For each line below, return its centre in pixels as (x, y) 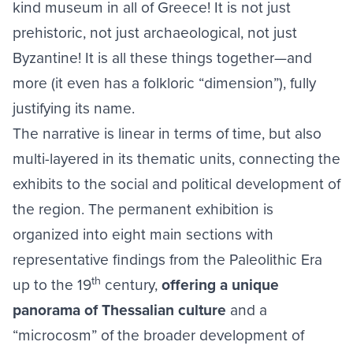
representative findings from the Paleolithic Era (167, 258)
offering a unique (220, 284)
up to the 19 (52, 284)
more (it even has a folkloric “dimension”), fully (164, 82)
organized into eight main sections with (143, 233)
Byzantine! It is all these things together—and (162, 57)
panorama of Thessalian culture (119, 309)
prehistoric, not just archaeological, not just (155, 32)
